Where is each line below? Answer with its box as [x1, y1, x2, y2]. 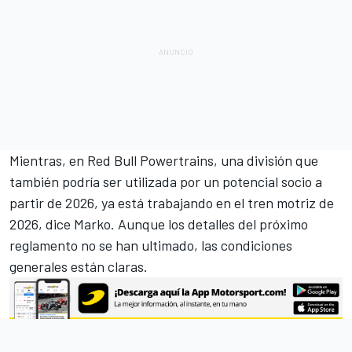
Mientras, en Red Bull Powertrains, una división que [9, 151, 318, 169]
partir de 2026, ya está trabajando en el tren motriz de [9, 193, 334, 211]
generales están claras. [9, 257, 148, 275]
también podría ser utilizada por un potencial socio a [9, 172, 322, 190]
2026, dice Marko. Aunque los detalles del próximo [9, 214, 308, 233]
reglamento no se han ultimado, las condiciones [9, 236, 292, 254]
